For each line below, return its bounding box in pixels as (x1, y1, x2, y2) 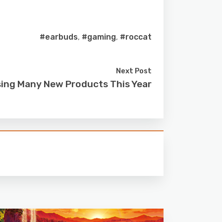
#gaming (82, 32, 116, 42)
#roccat (120, 32, 152, 42)
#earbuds (40, 32, 78, 42)
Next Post (116, 66, 152, 75)
